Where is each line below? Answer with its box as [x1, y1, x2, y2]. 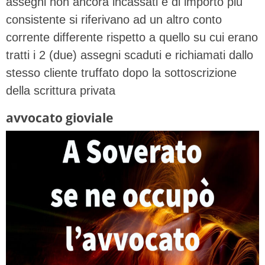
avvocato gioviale [6, 108, 113, 126]
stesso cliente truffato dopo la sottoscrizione [6, 66, 237, 79]
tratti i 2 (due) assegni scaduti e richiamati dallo [6, 48, 253, 62]
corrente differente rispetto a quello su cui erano [6, 30, 258, 44]
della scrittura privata [6, 83, 115, 97]
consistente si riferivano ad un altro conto [6, 12, 222, 26]
